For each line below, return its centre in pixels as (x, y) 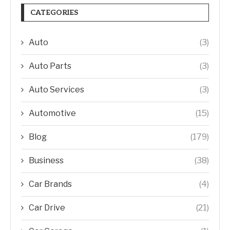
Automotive (52, 113)
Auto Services (56, 90)
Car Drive (47, 208)
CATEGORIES (54, 13)
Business (46, 160)
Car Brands (50, 184)
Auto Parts (50, 66)
